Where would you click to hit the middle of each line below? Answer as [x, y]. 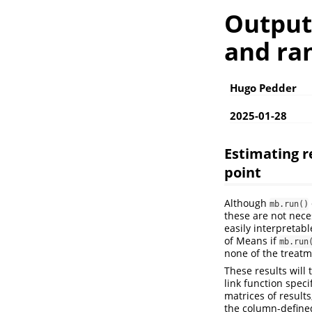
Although [247, 203]
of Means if [252, 241]
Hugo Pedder [263, 88]
